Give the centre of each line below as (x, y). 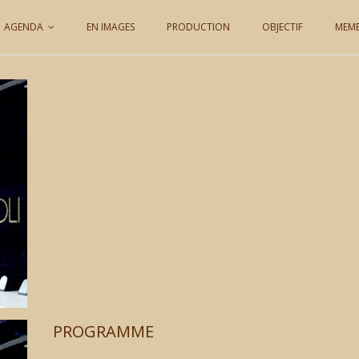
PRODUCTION (198, 27)
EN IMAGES (111, 27)
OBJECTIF (282, 27)
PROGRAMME (103, 331)
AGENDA (24, 27)
